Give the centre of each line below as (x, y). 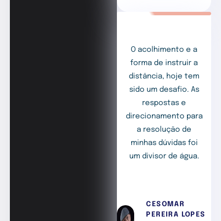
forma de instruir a (164, 63)
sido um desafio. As (164, 90)
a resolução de (164, 129)
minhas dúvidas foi (164, 143)
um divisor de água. (164, 156)
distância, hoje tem (164, 76)
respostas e (164, 103)
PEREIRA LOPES (176, 215)
